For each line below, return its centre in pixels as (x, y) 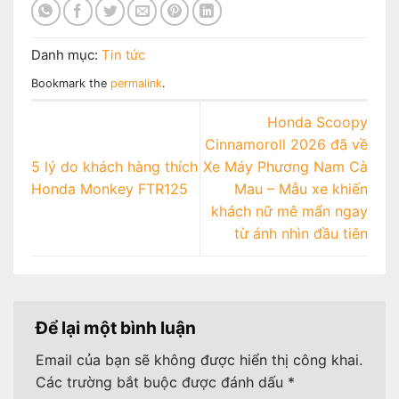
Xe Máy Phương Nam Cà (285, 167)
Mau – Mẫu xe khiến (301, 189)
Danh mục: (66, 54)
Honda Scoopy (318, 122)
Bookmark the (71, 83)
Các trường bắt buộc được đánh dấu (162, 383)
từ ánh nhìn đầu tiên (301, 234)
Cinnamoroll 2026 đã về (286, 145)
